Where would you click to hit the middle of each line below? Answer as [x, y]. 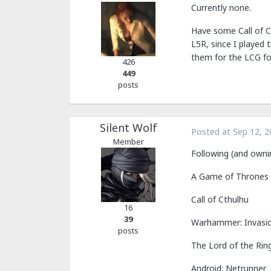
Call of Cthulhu [220, 199]
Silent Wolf [128, 127]
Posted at [212, 131]
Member [128, 141]
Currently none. [221, 7]
